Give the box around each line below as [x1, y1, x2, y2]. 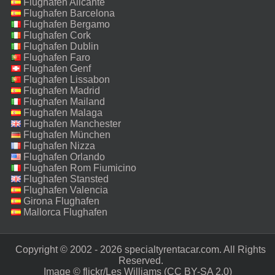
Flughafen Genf [23, 63, 91, 74]
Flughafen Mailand [23, 96, 105, 107]
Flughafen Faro [23, 52, 90, 63]
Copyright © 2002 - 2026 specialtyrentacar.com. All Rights [15, 244, 266, 255]
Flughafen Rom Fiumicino [23, 162, 136, 173]
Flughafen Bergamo [23, 18, 110, 29]
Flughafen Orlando [23, 151, 105, 162]
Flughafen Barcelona [23, 7, 115, 18]
